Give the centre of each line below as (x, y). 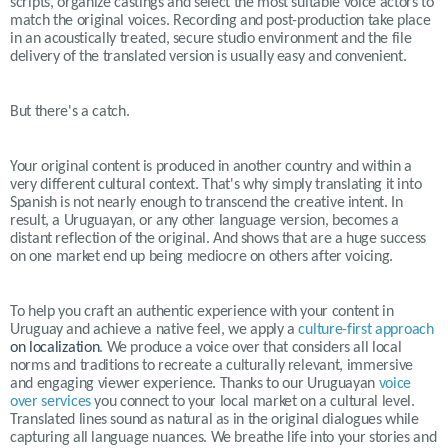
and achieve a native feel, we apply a (180, 330)
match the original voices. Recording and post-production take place (220, 21)
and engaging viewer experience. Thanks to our (158, 384)
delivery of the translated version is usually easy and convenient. (208, 57)
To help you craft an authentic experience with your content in (202, 312)
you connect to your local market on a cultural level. (252, 402)
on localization (55, 348)
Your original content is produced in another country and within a (211, 167)
